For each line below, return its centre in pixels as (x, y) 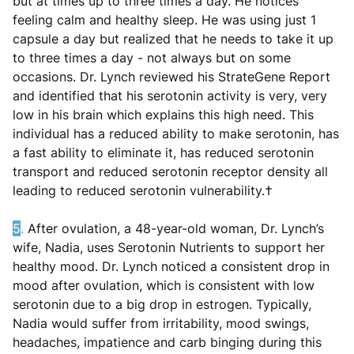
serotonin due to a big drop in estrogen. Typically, (162, 304)
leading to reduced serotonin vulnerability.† (143, 190)
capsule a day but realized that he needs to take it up (173, 38)
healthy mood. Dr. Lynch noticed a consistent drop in (171, 266)
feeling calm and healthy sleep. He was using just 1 (164, 19)
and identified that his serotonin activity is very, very (170, 95)
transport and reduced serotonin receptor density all (170, 171)
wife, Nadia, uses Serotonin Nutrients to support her (169, 247)
